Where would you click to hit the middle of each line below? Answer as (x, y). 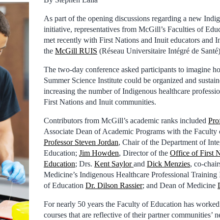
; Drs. (85, 164)
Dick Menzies (168, 164)
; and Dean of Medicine (180, 185)
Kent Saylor (114, 164)
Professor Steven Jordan (81, 142)
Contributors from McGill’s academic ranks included (126, 120)
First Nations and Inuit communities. (100, 102)
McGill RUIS (76, 51)
